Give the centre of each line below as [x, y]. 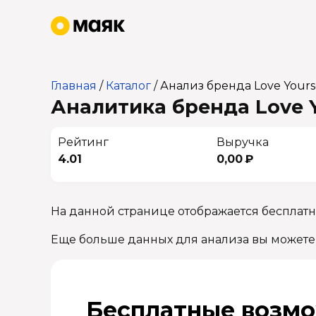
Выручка [242, 142]
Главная [74, 86]
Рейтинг [83, 142]
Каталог [128, 86]
